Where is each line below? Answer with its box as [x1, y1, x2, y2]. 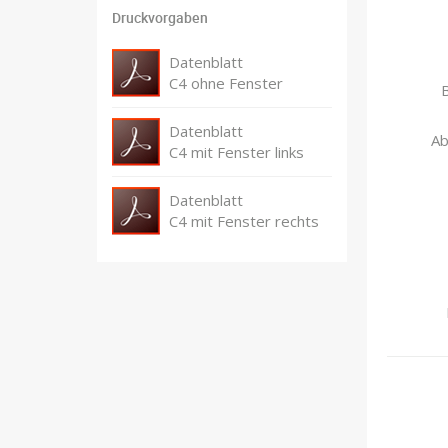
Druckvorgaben [112, 7, 208, 27]
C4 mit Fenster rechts [169, 210, 319, 231]
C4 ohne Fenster [169, 72, 283, 93]
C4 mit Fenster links [169, 141, 304, 162]
